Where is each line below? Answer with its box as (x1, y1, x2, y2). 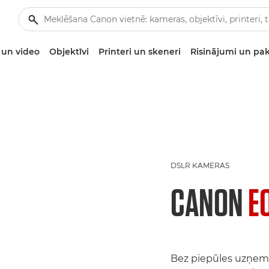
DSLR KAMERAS (171, 161, 229, 170)
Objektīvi (49, 46, 89, 57)
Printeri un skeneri (98, 46, 181, 57)
